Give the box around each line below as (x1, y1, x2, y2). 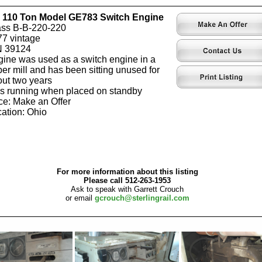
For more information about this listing (56, 167, 198, 177)
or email (65, 194, 95, 203)
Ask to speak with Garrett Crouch (71, 185, 184, 194)
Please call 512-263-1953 (84, 176, 171, 185)
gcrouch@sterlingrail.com (94, 194, 189, 203)
